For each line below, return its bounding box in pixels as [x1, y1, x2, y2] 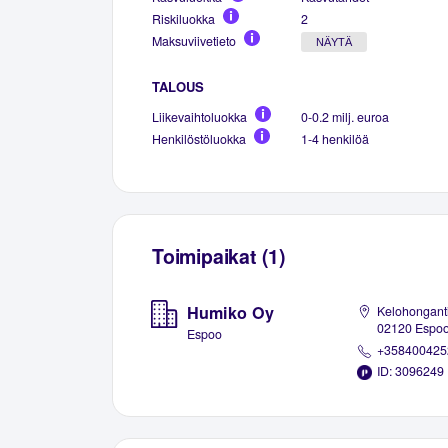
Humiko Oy [186, 301, 274, 325]
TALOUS [152, 76, 204, 96]
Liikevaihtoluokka [152, 107, 247, 126]
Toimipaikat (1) [152, 241, 287, 270]
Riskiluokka [152, 9, 215, 28]
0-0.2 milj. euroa [301, 107, 389, 126]
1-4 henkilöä [301, 129, 369, 148]
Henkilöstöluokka [152, 129, 246, 148]
